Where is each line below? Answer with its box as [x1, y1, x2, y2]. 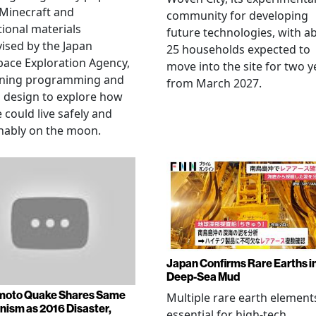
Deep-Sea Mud [166, 269, 240, 284]
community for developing [166, 8, 308, 23]
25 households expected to [166, 42, 310, 57]
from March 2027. [166, 75, 262, 91]
